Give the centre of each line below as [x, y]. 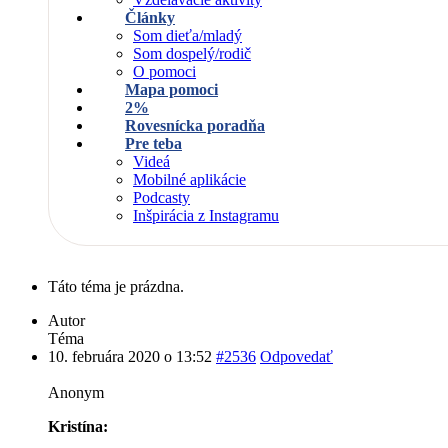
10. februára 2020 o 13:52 [130, 356]
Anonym [76, 392]
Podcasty [161, 197]
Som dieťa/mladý [187, 35]
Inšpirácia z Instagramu [206, 215]
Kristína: [78, 426]
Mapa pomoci [171, 89]
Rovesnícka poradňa [195, 125]
